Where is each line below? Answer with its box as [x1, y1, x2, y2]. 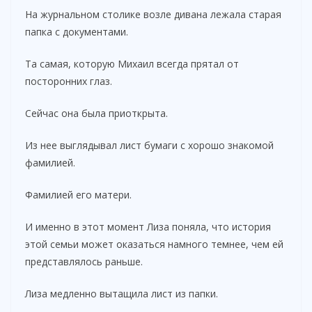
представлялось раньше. [25, 254, 143, 268]
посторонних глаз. [25, 74, 112, 88]
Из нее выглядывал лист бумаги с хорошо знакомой [25, 138, 274, 152]
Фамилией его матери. [25, 187, 132, 201]
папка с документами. [25, 24, 128, 38]
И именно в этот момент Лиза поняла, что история [25, 219, 271, 233]
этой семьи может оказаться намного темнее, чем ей [25, 237, 283, 251]
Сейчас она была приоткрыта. [25, 106, 168, 120]
